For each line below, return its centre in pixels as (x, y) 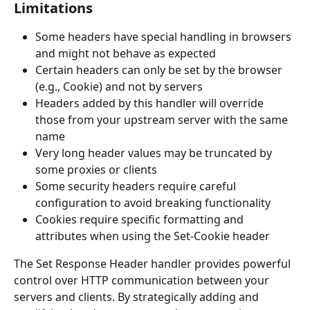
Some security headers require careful (137, 186)
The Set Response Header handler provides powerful (154, 263)
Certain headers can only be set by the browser (160, 70)
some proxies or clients (96, 169)
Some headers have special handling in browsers (165, 36)
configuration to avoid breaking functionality (153, 202)
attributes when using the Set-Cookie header (153, 236)
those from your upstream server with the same (163, 119)
